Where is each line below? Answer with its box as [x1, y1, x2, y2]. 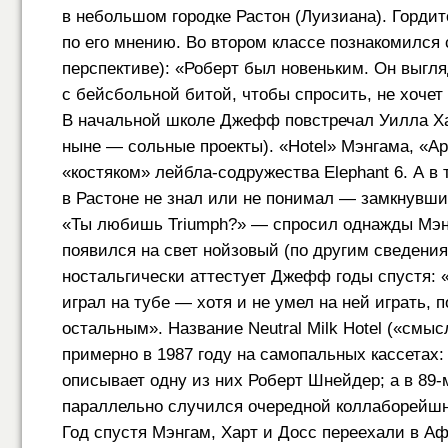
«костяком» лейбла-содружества [62, 163, 324, 182]
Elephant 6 [324, 163, 403, 182]
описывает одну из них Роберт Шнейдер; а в [62, 371, 418, 390]
